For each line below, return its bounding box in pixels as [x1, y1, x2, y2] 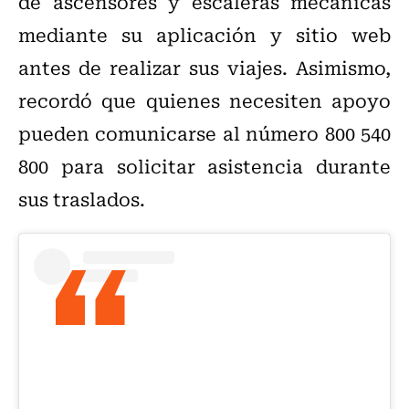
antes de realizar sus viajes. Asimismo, [18, 53, 391, 82]
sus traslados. [18, 184, 145, 214]
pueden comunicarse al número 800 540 [18, 119, 391, 148]
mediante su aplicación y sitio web [18, 20, 391, 49]
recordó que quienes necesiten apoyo [18, 86, 391, 115]
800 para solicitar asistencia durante [18, 152, 391, 181]
